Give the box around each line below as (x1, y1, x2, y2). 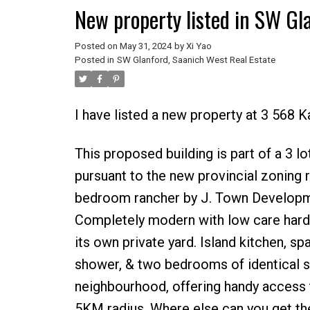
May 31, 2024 (119, 40, 172, 51)
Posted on (74, 40, 120, 51)
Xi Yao (185, 40, 212, 51)
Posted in (74, 54, 114, 65)
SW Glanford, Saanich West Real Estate (116, 54, 275, 65)
